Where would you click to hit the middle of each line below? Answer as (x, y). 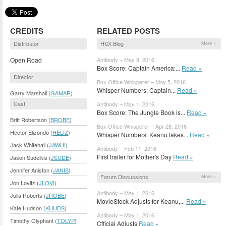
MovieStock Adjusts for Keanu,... (142, 201)
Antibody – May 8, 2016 (126, 59)
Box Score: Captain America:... (139, 68)
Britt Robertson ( (30, 119)
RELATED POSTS (128, 31)
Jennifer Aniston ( (32, 170)
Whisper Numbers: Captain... (137, 90)
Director (23, 76)
